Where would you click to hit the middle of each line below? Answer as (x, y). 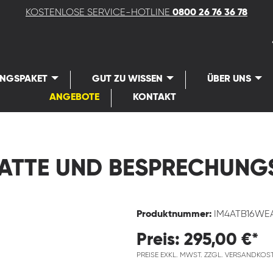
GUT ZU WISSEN (128, 79)
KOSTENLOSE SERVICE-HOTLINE (99, 13)
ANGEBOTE (74, 97)
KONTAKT (154, 97)
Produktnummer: (175, 214)
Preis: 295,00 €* (197, 240)
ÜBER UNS (229, 79)
